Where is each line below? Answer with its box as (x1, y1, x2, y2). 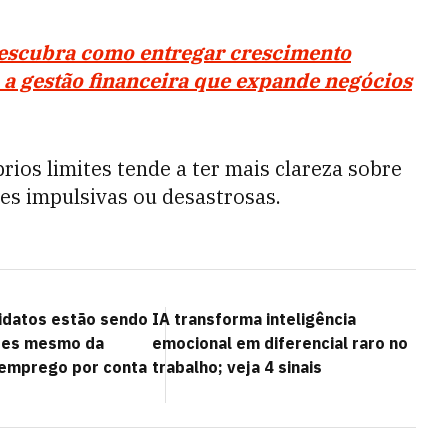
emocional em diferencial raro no (152, 333, 408, 353)
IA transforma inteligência (152, 309, 356, 329)
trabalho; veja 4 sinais (152, 357, 322, 377)
